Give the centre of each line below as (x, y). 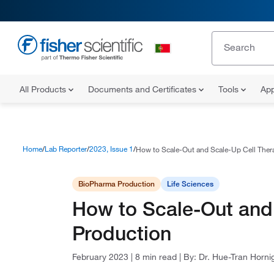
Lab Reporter (66, 149)
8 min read (157, 257)
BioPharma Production (117, 184)
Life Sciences (190, 184)
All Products (44, 89)
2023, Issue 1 (111, 149)
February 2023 (102, 257)
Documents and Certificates (143, 89)
